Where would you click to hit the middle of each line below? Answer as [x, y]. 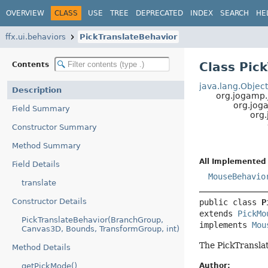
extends [219, 214]
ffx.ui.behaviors [36, 37]
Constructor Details [49, 201]
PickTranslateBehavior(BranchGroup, [92, 220]
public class [231, 202]
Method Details [41, 247]
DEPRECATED [159, 13]
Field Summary [41, 109]
